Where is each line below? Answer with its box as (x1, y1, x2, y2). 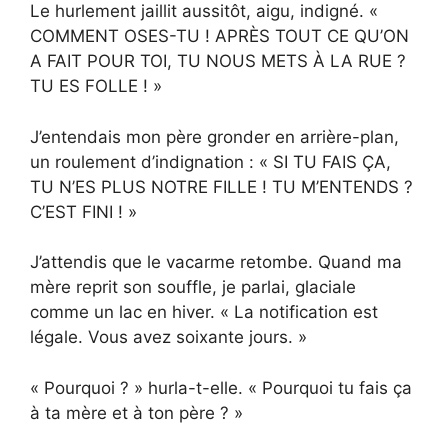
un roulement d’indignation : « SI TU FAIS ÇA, (30, 151, 391, 172)
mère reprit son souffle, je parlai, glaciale (30, 277, 356, 298)
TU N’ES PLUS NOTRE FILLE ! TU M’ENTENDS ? (30, 176, 413, 197)
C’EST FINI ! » (30, 201, 137, 222)
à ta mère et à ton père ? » (30, 402, 243, 423)
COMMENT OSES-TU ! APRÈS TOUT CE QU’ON (30, 26, 409, 47)
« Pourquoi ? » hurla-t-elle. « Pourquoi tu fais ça (30, 377, 412, 398)
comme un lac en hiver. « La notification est (30, 302, 378, 323)
